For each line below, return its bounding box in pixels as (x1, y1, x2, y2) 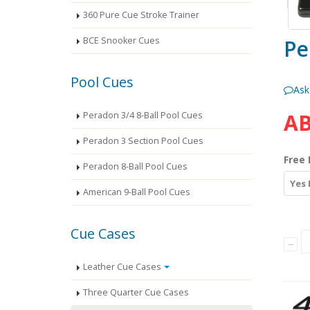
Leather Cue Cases (83, 261, 161, 273)
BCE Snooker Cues (83, 35, 160, 47)
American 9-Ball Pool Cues (83, 186, 190, 199)
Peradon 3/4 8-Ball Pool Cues (83, 109, 203, 122)
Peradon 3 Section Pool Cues (83, 135, 203, 147)
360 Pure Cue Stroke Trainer (83, 9, 199, 21)
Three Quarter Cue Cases (83, 286, 189, 299)
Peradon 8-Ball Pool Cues (83, 161, 188, 173)
